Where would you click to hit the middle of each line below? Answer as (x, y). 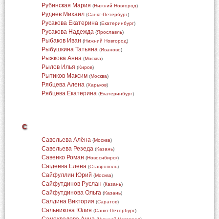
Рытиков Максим (64, 76)
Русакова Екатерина (70, 23)
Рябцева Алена (63, 85)
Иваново (110, 50)
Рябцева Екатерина (69, 93)
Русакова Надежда (67, 32)
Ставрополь (103, 166)
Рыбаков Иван (61, 41)
